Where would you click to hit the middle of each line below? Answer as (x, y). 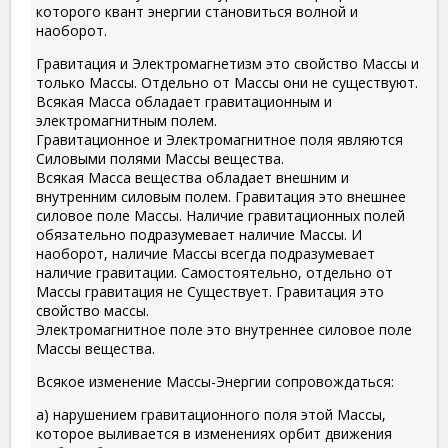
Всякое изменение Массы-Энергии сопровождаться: (215, 382)
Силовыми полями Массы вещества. (160, 159)
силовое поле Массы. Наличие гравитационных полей (220, 216)
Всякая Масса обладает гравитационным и (184, 102)
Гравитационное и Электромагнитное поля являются (219, 140)
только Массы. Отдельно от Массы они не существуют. (227, 83)
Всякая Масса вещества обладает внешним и (192, 178)
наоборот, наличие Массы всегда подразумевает (205, 254)
